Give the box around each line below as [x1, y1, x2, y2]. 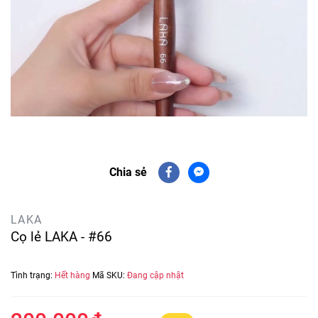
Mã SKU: [92, 270, 127, 281]
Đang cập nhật [127, 270, 184, 281]
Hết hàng [55, 270, 92, 281]
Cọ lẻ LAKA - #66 [11, 229, 112, 246]
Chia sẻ [109, 165, 147, 180]
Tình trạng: [11, 270, 55, 281]
